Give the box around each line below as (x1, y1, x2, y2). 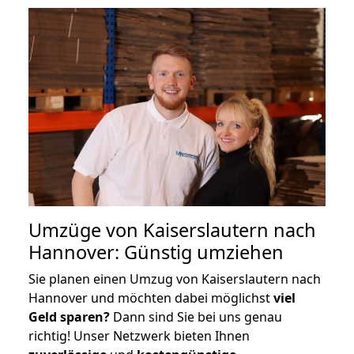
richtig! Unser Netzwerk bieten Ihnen (28, 326, 250, 345)
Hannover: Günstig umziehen (28, 239, 284, 265)
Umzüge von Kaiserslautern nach (28, 217, 316, 243)
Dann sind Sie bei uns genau (110, 307, 282, 326)
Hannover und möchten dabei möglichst (28, 288, 273, 307)
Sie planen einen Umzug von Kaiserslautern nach (28, 269, 321, 288)
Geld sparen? (28, 307, 110, 326)
